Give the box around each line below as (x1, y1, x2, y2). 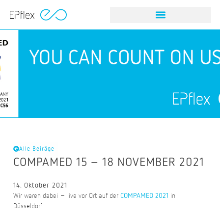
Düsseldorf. (13, 201, 44, 211)
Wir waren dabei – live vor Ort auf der (13, 191, 120, 200)
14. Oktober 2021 (13, 181, 67, 190)
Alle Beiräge (19, 145, 55, 153)
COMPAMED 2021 (120, 191, 168, 200)
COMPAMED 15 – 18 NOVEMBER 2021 (13, 154, 204, 169)
